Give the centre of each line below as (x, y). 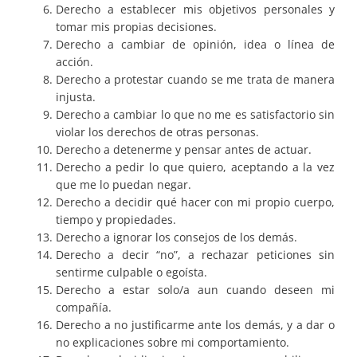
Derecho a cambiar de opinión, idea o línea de (195, 45)
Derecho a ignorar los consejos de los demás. (177, 237)
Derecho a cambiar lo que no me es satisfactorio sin (195, 115)
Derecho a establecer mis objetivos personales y (195, 10)
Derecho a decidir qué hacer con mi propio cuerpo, (195, 202)
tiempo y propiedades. (116, 220)
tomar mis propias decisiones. (136, 27)
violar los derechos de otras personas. (157, 132)
